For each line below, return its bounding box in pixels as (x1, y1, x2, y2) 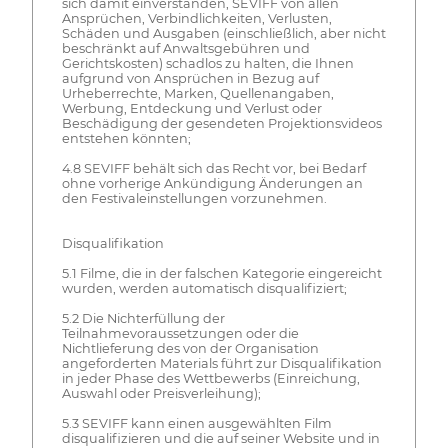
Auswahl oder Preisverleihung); (61, 385, 261, 401)
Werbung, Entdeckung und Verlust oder (61, 100, 322, 116)
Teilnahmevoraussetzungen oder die (61, 325, 299, 341)
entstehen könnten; (61, 130, 191, 146)
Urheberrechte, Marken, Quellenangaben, (61, 85, 334, 101)
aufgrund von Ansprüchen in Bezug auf (61, 70, 319, 86)
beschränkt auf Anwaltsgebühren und (61, 40, 310, 56)
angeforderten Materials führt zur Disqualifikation (61, 355, 382, 371)
